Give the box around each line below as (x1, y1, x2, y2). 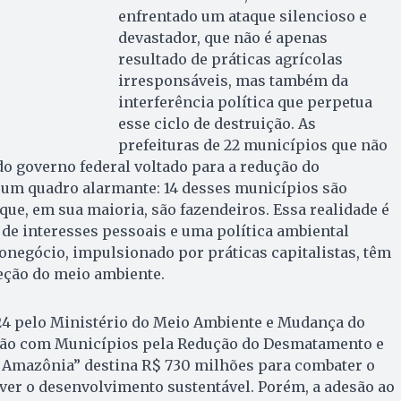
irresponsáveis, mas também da (117, 72, 348, 90)
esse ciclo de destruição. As (117, 115, 316, 133)
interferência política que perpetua (117, 93, 372, 112)
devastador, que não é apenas (117, 29, 328, 47)
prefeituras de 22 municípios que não (117, 136, 388, 155)
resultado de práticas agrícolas (117, 50, 343, 69)
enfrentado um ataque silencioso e (117, 7, 367, 26)
